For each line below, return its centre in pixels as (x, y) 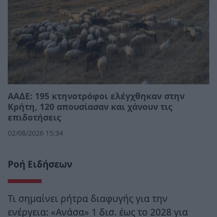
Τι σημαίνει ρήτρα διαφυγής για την (88, 198)
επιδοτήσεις (34, 117)
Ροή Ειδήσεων (40, 164)
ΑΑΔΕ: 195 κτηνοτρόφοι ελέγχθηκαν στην (96, 96)
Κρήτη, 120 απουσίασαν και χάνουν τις (90, 106)
